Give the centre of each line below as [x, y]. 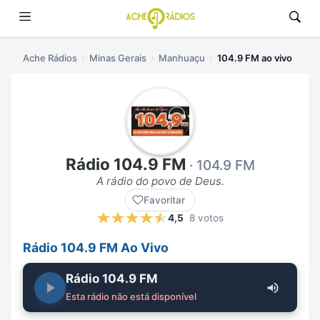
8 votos [206, 218]
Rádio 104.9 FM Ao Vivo [96, 248]
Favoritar [164, 200]
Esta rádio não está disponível [131, 297]
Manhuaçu [182, 58]
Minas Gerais [118, 58]
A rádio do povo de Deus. [160, 181]
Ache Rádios [50, 58]
